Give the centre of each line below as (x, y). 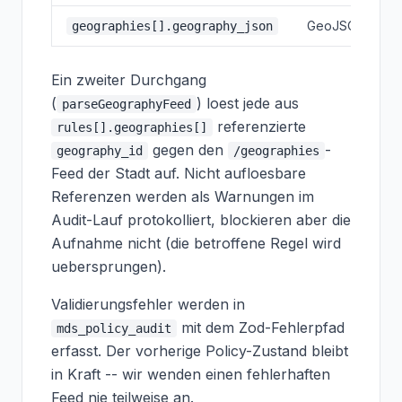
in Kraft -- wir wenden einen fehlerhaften (191, 374)
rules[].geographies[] (132, 127)
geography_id (100, 151)
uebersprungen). (109, 267)
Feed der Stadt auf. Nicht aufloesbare (179, 173)
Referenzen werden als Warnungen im (183, 197)
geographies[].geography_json (172, 26)
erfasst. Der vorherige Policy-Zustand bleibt (200, 351)
